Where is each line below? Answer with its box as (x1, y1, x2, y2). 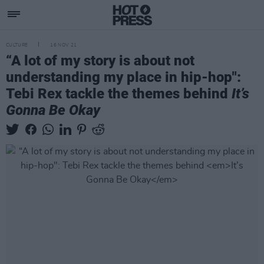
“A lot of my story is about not (6, 52, 194, 69)
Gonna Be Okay (6, 102, 100, 118)
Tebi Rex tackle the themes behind (6, 85, 232, 102)
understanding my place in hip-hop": (6, 69, 241, 85)
